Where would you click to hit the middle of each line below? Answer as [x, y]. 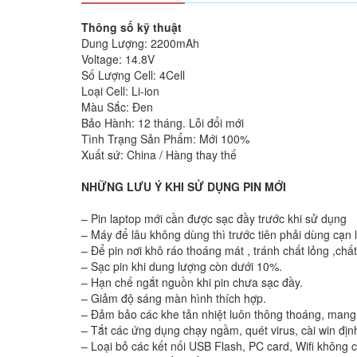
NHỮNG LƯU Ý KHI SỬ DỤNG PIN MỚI [184, 186]
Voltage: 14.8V [118, 59]
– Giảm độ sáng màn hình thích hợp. [174, 298]
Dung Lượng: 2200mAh [140, 43]
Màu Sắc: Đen [117, 107]
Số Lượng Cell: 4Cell [133, 75]
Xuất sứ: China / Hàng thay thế [159, 155]
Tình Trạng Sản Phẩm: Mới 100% [165, 139]
